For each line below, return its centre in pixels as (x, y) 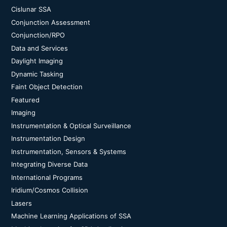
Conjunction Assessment (51, 22)
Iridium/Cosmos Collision (50, 190)
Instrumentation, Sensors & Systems (69, 151)
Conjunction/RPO (38, 35)
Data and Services (40, 48)
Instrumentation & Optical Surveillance (71, 125)
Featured (25, 100)
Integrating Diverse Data (49, 164)
